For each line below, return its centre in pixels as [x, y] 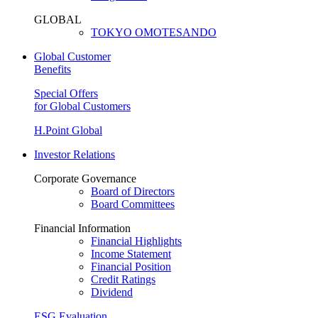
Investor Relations [75, 154]
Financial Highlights [136, 241]
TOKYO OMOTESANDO [154, 32]
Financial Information [82, 228]
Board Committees [133, 204]
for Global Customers [82, 106]
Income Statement [131, 253]
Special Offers [66, 93]
